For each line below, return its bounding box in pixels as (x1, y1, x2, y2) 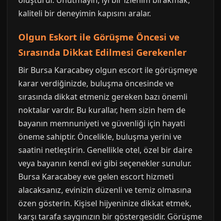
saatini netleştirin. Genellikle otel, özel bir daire (18, 145, 192, 155)
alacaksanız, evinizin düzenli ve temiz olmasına (18, 184, 191, 195)
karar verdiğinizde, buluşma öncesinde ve (18, 78, 174, 89)
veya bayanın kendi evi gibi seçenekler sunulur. (18, 158, 191, 169)
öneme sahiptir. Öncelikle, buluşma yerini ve (18, 131, 182, 142)
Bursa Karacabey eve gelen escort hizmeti (18, 171, 174, 182)
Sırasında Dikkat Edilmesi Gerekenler (18, 46, 186, 58)
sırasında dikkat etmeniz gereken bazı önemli (18, 91, 187, 102)
